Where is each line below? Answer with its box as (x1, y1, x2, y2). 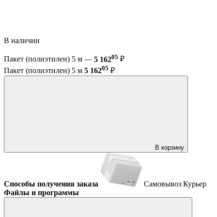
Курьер (183, 179, 206, 188)
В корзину (155, 143, 184, 151)
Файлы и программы (4, 188, 79, 197)
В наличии (4, 36, 42, 45)
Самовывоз (144, 179, 183, 188)
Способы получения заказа (4, 179, 98, 188)
